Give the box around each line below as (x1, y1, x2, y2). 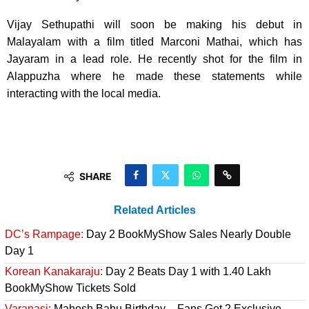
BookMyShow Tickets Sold (5, 281, 136, 294)
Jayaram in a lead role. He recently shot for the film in (7, 52, 302, 65)
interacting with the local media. (7, 87, 161, 99)
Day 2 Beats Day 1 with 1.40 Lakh (103, 265, 271, 277)
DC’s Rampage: (5, 228, 83, 240)
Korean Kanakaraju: (5, 265, 103, 277)
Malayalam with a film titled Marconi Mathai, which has (7, 35, 302, 48)
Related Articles (113, 203, 196, 216)
